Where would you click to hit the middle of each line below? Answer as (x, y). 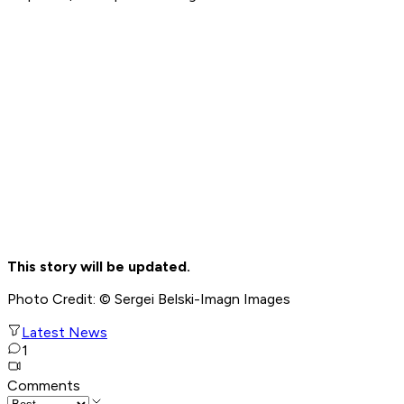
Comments (44, 386)
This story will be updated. (101, 267)
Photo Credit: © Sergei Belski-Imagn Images (149, 299)
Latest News (64, 333)
